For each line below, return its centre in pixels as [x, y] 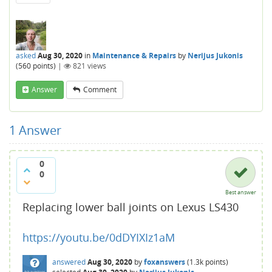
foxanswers [165, 262]
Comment [100, 90]
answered [69, 262]
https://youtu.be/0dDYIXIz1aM [99, 237]
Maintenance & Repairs [134, 56]
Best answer [240, 192]
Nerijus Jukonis [215, 56]
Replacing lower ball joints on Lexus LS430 [131, 207]
